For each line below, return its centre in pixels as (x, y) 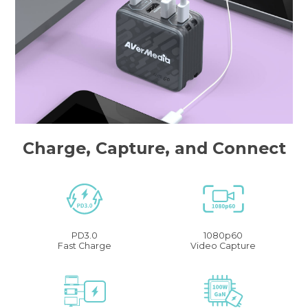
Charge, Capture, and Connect (154, 148)
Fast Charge (85, 245)
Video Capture (223, 245)
